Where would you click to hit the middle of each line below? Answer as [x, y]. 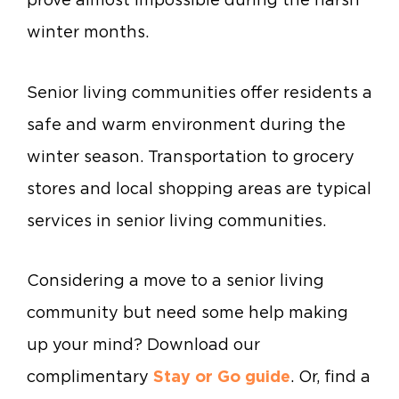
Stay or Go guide [222, 377]
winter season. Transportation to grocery [191, 156]
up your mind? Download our [143, 345]
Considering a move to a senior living [175, 281]
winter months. [88, 32]
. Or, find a [330, 377]
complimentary [90, 377]
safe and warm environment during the [186, 124]
